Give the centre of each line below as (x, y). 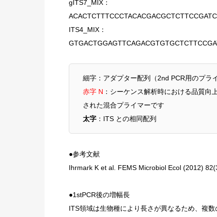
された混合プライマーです (124, 105)
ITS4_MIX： (87, 30)
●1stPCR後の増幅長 (99, 194)
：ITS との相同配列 (126, 119)
